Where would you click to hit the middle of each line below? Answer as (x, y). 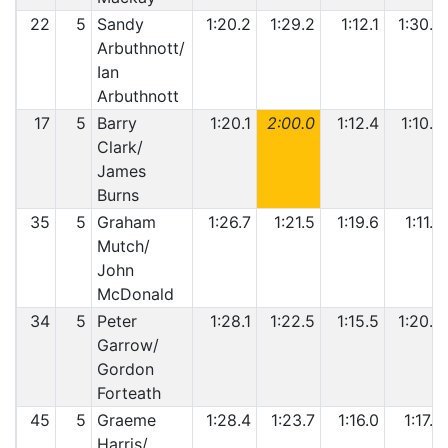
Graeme (126, 420)
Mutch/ (123, 246)
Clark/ (119, 147)
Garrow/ (127, 345)
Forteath (128, 393)
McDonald (135, 294)
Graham (126, 222)
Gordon (125, 369)
